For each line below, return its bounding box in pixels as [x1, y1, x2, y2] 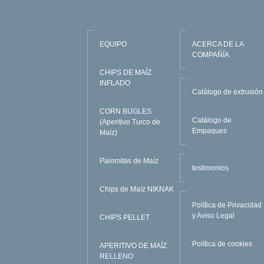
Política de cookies [192, 239, 253, 248]
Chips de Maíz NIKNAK [99, 184, 174, 193]
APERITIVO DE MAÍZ [99, 241, 167, 250]
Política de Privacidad [192, 200, 262, 209]
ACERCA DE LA [192, 39, 244, 48]
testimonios [192, 163, 229, 172]
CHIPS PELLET [99, 213, 150, 222]
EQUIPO [99, 39, 127, 48]
